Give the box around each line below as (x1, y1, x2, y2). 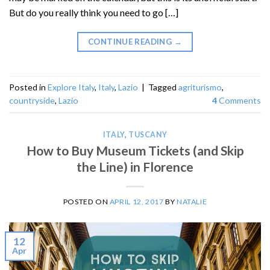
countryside (9, 95, 55, 105)
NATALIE (176, 197, 207, 207)
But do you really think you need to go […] (9, 7, 178, 19)
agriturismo (178, 81, 222, 92)
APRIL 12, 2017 (109, 197, 164, 207)
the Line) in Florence (77, 159, 193, 175)
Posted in (9, 81, 48, 92)
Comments (217, 95, 261, 105)
